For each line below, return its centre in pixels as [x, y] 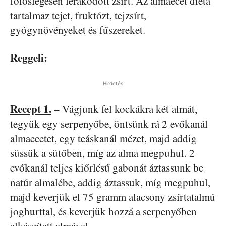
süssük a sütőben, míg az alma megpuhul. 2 [102, 153]
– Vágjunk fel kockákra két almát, [124, 109]
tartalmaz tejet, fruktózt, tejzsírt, [78, 15]
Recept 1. [31, 109]
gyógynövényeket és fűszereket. [78, 30]
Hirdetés [113, 83]
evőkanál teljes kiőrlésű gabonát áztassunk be [107, 168]
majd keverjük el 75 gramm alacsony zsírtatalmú [113, 197]
